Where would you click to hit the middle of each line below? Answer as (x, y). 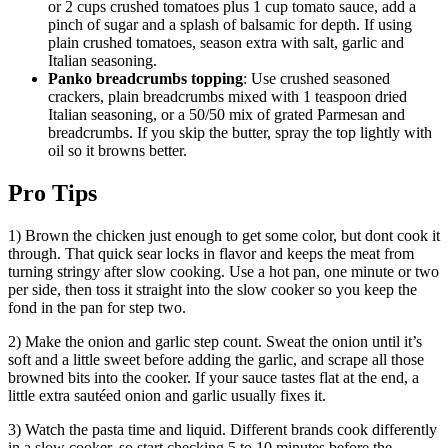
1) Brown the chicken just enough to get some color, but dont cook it (224, 236)
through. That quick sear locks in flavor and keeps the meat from (211, 254)
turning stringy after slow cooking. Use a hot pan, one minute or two (223, 272)
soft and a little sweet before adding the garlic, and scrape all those (216, 360)
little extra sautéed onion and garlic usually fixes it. (167, 396)
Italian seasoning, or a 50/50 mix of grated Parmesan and (226, 115)
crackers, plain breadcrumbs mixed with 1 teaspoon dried (227, 97)
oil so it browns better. (117, 151)
